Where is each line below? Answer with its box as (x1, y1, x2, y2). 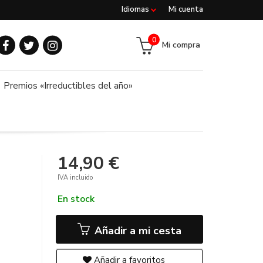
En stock (58, 193, 95, 205)
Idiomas (122, 4, 151, 15)
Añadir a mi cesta (92, 224, 182, 238)
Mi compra (162, 39, 200, 50)
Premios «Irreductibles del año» (4, 79, 133, 92)
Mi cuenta (168, 4, 203, 15)
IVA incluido (58, 173, 93, 182)
